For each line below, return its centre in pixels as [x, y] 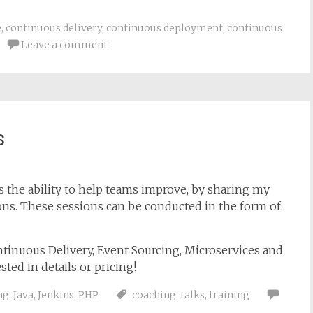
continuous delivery [54, 28]
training [229, 295]
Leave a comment [64, 45]
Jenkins [56, 295]
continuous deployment [165, 28]
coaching [154, 295]
